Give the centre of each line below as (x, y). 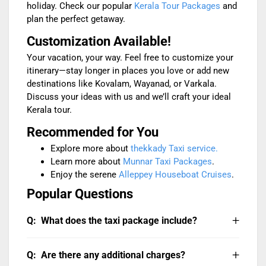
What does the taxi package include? (119, 220)
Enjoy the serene (85, 175)
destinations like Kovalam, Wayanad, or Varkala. (122, 84)
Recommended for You (93, 132)
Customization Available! (99, 42)
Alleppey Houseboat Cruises (175, 175)
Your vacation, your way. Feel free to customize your (130, 58)
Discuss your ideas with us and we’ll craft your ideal (129, 97)
